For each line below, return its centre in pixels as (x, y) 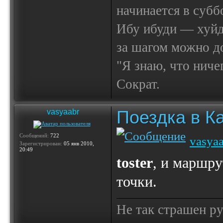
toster (135, 163)
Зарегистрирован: (41, 143)
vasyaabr (63, 112)
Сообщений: (34, 135)
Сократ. (138, 84)
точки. (137, 182)
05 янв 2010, (78, 143)
